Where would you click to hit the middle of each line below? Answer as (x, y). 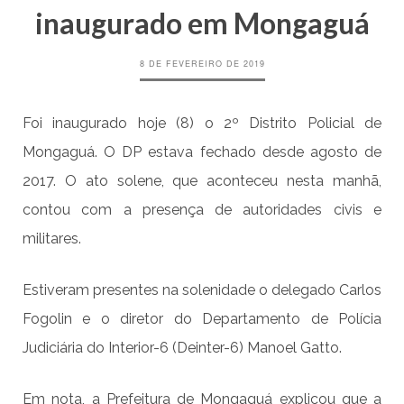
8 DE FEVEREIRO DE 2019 (202, 64)
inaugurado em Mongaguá (202, 23)
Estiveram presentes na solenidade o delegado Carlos (202, 290)
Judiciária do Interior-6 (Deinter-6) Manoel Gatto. (182, 348)
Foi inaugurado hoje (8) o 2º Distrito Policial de (202, 124)
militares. (52, 239)
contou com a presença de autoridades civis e (202, 210)
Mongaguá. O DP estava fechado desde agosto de (202, 152)
